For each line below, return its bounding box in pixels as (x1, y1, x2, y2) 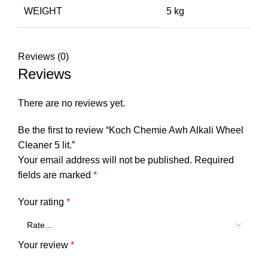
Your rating (18, 197, 66, 207)
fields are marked (18, 170, 93, 180)
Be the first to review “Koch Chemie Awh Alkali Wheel (18, 125, 243, 135)
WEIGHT (24, 6, 62, 16)
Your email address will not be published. (18, 155, 192, 165)
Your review (18, 240, 71, 250)
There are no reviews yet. (18, 98, 125, 108)
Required (194, 155, 234, 165)
